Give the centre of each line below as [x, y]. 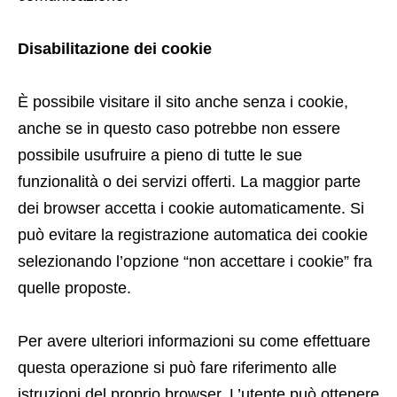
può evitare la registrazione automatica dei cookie [193, 235]
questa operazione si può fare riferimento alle [177, 368]
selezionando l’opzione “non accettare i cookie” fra [195, 261]
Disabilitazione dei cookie [115, 49]
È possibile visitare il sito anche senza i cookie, [183, 102]
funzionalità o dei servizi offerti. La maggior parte [189, 182]
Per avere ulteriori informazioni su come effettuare [194, 341]
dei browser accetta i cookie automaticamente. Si [191, 208]
